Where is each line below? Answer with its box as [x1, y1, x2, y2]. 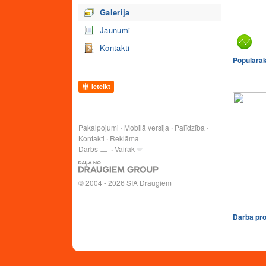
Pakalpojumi [78, 122, 119, 132]
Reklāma [110, 133, 139, 143]
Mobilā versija [124, 122, 169, 132]
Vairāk [115, 144, 135, 154]
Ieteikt [91, 82, 110, 91]
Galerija [100, 7, 130, 18]
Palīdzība [175, 122, 205, 132]
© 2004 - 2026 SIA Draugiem [78, 177, 172, 188]
